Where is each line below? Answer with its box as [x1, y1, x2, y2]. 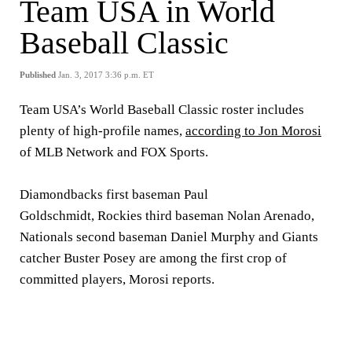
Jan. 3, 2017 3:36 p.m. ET [58, 70, 154, 79]
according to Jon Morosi [185, 123, 321, 138]
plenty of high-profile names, [20, 123, 185, 138]
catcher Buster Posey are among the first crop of [20, 251, 287, 266]
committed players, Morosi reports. [20, 272, 214, 287]
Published [20, 70, 56, 79]
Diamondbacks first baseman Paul [20, 187, 208, 202]
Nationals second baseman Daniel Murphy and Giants [20, 229, 318, 244]
